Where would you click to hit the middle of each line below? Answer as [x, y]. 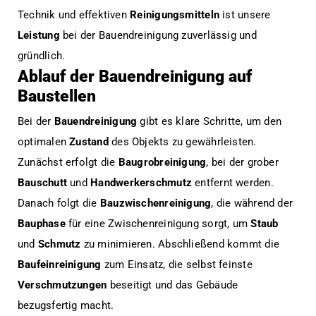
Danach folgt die [59, 203]
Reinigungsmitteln [175, 14]
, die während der [252, 203]
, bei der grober [242, 162]
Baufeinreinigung [60, 264]
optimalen [44, 141]
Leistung [39, 35]
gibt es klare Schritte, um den [209, 121]
